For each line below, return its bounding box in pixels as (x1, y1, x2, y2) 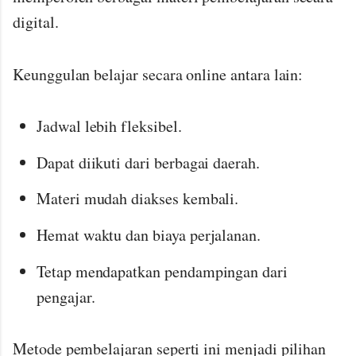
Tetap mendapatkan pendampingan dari (37, 260, 288, 282)
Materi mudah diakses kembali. (37, 188, 239, 210)
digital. (13, 10, 59, 33)
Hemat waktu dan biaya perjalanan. (37, 224, 261, 246)
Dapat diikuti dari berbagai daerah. (37, 151, 260, 173)
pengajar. (37, 285, 95, 308)
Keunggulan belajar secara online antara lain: (13, 63, 304, 85)
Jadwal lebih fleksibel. (37, 115, 182, 137)
